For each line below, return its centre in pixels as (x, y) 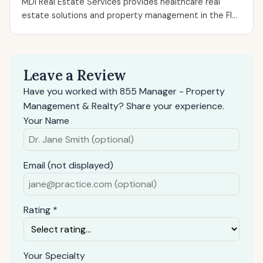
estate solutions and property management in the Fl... (129, 15)
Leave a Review (75, 75)
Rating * (41, 210)
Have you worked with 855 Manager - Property (124, 91)
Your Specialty (54, 256)
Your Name (46, 121)
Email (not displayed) (68, 165)
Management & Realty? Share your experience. (124, 106)
